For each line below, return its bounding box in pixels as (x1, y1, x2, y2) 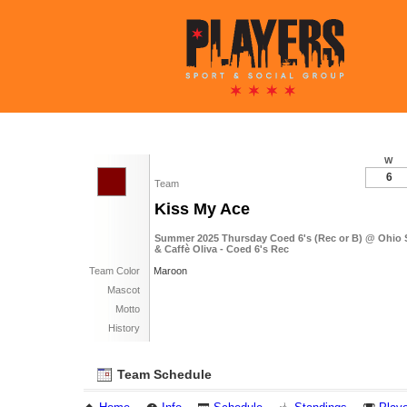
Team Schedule (114, 367, 212, 382)
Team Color (89, 265, 140, 276)
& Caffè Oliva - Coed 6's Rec (154, 243, 289, 254)
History (108, 323, 140, 333)
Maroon (154, 265, 187, 276)
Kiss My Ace (154, 200, 250, 218)
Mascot (107, 284, 140, 295)
